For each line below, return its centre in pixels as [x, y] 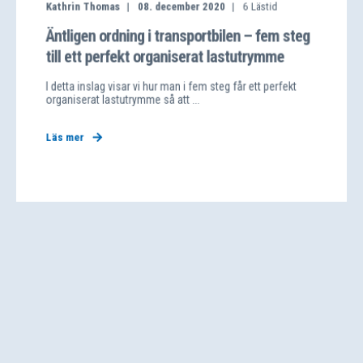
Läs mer [65, 137]
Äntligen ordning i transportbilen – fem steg [178, 36]
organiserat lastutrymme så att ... [123, 100]
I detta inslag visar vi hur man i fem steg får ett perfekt [171, 86]
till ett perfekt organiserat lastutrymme [165, 57]
